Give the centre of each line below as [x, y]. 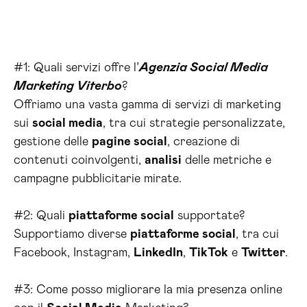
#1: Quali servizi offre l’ [76, 68]
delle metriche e [226, 161]
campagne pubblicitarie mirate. [98, 179]
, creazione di [204, 142]
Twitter [263, 253]
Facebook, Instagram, [74, 253]
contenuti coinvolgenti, [79, 161]
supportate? [209, 216]
